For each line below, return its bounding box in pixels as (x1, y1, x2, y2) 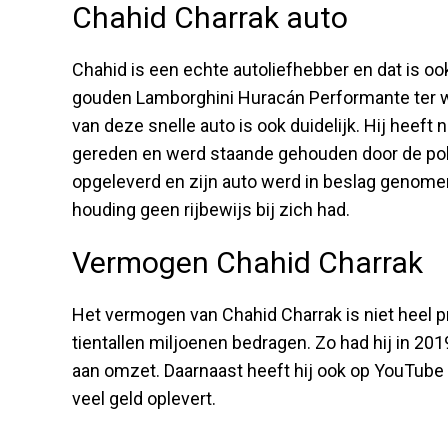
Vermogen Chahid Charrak (72, 244, 423, 280)
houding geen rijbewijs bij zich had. (72, 198, 350, 220)
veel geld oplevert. (72, 387, 216, 409)
